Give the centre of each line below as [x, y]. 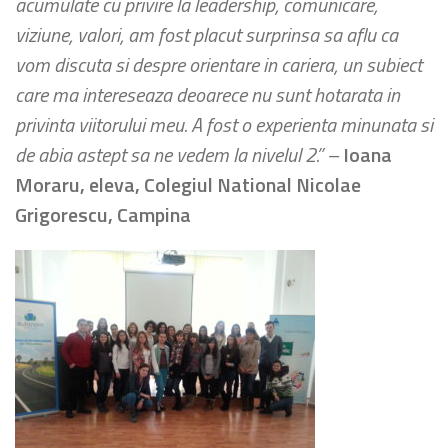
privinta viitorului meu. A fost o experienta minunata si [224, 124]
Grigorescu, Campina [103, 214]
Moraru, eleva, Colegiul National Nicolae [188, 184]
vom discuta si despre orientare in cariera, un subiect [218, 64]
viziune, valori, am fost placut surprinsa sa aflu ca [206, 34]
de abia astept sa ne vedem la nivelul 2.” [171, 154]
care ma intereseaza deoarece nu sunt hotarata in [207, 94]
